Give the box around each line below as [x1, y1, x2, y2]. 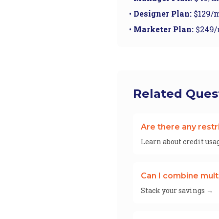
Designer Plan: [133, 8, 192, 19]
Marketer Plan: [133, 24, 194, 34]
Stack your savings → [141, 186, 213, 195]
